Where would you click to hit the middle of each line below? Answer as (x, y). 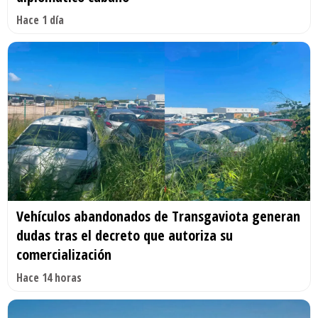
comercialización (64, 254)
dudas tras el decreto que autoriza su (125, 235)
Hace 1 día (40, 20)
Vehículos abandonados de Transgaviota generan (158, 216)
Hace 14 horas (49, 277)
